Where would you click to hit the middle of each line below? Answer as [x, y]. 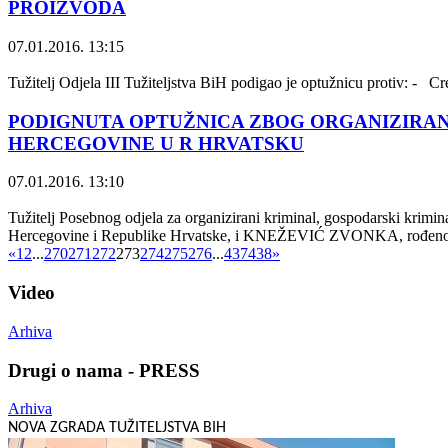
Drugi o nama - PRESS [104, 370]
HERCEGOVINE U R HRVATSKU [156, 143]
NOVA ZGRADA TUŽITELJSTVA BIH [117, 428]
